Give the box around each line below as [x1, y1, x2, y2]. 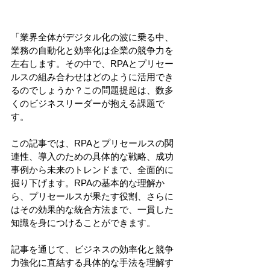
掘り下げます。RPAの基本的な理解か [11, 177, 165, 188]
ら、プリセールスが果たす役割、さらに [11, 190, 174, 201]
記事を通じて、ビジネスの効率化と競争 [11, 243, 174, 254]
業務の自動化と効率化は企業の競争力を [11, 45, 174, 55]
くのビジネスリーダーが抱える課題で [11, 98, 165, 108]
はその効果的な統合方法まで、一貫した [11, 204, 174, 215]
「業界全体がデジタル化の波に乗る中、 [11, 31, 174, 42]
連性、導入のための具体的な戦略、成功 [11, 151, 174, 162]
